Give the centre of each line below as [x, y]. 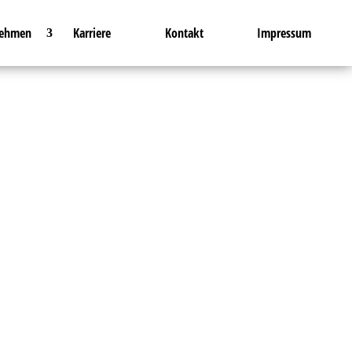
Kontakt [184, 33]
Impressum [284, 33]
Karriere [92, 33]
